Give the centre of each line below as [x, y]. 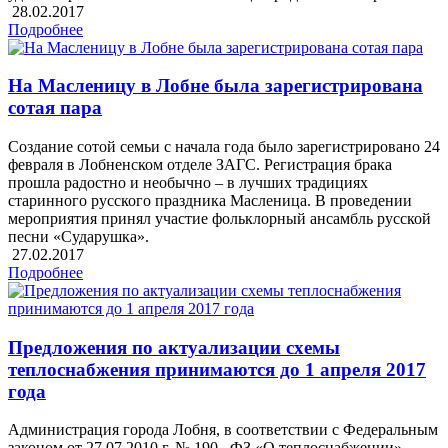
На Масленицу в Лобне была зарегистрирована [215, 86]
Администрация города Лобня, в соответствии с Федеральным [223, 430]
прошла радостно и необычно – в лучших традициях [188, 182]
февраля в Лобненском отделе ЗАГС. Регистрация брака [200, 164]
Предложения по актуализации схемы [174, 347]
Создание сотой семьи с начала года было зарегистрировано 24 [224, 146]
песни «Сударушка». [78, 236]
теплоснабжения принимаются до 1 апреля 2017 [217, 369]
